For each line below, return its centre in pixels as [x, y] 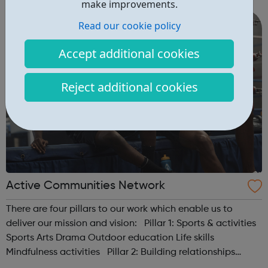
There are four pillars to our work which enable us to [119, 210]
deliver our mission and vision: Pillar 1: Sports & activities [131, 224]
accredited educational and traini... [84, 14]
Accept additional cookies [129, 53]
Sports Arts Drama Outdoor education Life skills [21, 238]
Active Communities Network [86, 186]
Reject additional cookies [129, 87]
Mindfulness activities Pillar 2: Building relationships [54, 253]
